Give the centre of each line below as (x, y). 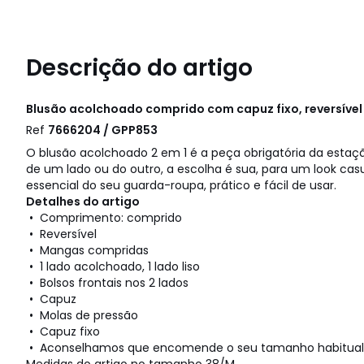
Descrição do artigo (139, 68)
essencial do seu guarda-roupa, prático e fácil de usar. (181, 186)
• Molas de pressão (82, 316)
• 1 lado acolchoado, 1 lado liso (113, 267)
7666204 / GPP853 (103, 130)
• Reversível (61, 234)
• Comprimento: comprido (104, 218)
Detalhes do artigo (83, 202)
